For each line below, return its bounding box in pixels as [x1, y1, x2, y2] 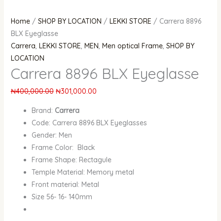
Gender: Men [31, 131, 72, 140]
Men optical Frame [102, 41, 163, 51]
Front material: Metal [31, 180, 99, 189]
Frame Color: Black [31, 143, 95, 152]
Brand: [31, 106, 53, 115]
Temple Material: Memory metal [31, 168, 134, 177]
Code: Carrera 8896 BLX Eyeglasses [31, 118, 147, 128]
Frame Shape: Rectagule [31, 155, 111, 165]
